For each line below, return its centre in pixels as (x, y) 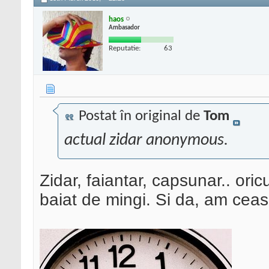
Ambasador (124, 28)
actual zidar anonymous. (146, 141)
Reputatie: (125, 48)
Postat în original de (139, 116)
